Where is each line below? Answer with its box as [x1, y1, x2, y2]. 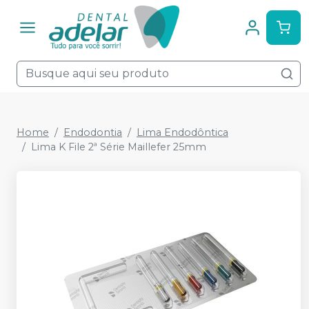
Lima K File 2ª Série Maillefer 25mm [31, 140, 206, 153]
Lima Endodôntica [137, 126, 228, 139]
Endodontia [63, 126, 122, 139]
